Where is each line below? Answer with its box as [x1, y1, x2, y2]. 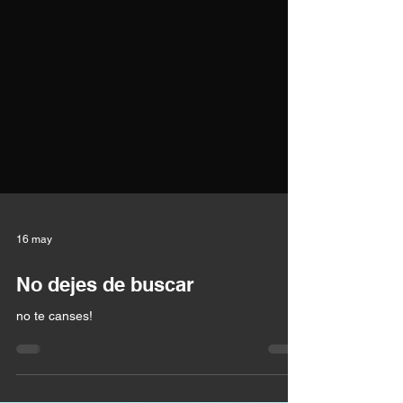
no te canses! [16, 373, 93, 388]
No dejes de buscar [16, 337, 194, 361]
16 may [16, 298, 52, 310]
